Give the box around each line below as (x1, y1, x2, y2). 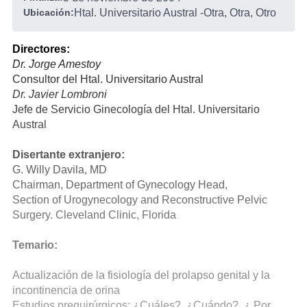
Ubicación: (23, 7, 74, 18)
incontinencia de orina (12, 284, 120, 296)
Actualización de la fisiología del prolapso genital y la (12, 269, 270, 281)
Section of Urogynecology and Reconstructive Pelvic (12, 194, 267, 206)
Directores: (12, 43, 70, 55)
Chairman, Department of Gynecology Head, (12, 179, 228, 191)
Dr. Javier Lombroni (12, 88, 107, 100)
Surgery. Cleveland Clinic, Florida (12, 209, 176, 221)
